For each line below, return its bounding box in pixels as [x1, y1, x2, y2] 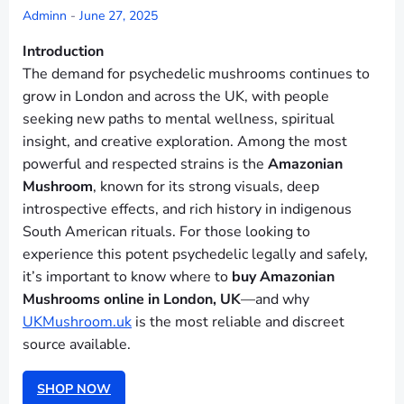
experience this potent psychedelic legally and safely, [23, 244, 368, 264]
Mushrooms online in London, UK [23, 289, 241, 309]
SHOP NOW [37, 381, 111, 399]
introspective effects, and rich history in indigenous [23, 199, 352, 219]
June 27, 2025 [79, 7, 158, 24]
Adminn [23, 7, 67, 24]
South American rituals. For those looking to [23, 222, 310, 242]
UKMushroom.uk [23, 312, 132, 332]
